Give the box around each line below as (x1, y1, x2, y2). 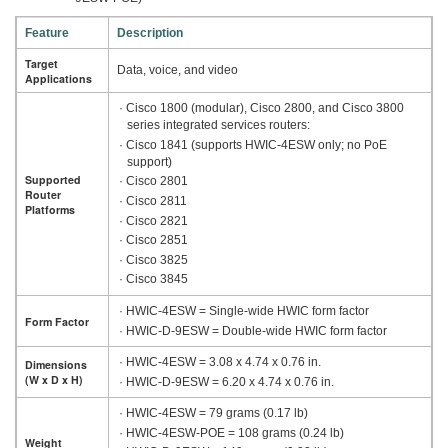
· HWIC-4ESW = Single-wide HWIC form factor (118, 303, 369, 318)
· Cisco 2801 (118, 174, 188, 189)
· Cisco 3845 (118, 272, 188, 287)
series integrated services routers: (126, 117, 310, 132)
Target (25, 55, 58, 71)
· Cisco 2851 (118, 233, 188, 248)
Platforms (25, 201, 75, 217)
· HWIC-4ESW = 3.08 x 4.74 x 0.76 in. (118, 354, 321, 369)
